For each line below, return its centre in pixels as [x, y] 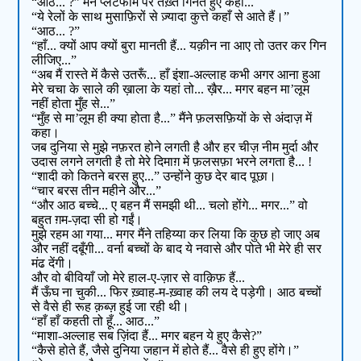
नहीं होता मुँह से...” [74, 104]
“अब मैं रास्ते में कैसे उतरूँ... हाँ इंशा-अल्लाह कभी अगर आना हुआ [176, 75]
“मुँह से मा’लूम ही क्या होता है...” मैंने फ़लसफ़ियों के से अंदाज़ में [172, 118]
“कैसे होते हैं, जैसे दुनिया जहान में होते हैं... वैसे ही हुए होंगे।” [166, 351]
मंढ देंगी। [53, 263]
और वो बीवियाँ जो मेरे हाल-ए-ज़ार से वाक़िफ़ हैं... [139, 278]
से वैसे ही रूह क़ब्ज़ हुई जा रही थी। [111, 307]
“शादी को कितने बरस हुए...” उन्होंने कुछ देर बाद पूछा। [154, 176]
